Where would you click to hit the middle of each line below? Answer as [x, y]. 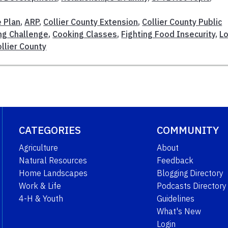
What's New [179, 211]
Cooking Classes [85, 34]
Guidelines [175, 198]
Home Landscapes [53, 173]
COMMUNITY [188, 130]
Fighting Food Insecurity [168, 34]
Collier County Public [182, 22]
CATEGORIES [50, 130]
